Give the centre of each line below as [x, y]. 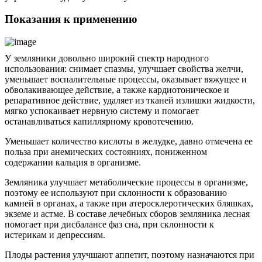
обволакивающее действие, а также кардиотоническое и [117, 90]
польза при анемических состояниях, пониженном [106, 152]
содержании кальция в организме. [73, 163]
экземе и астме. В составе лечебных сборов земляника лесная [127, 214]
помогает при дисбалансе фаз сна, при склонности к [109, 225]
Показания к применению [71, 19]
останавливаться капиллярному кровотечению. [99, 122]
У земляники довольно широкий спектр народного [107, 58]
